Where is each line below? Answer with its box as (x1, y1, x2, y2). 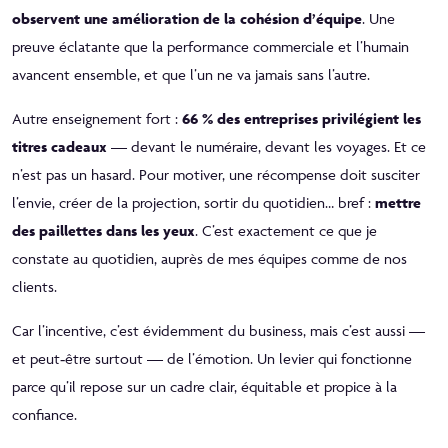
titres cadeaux (12, 136, 107, 156)
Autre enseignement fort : (12, 108, 182, 128)
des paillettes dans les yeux (12, 220, 195, 240)
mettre (375, 192, 421, 212)
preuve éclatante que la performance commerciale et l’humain (12, 36, 409, 56)
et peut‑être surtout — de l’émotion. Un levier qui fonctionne (12, 348, 412, 368)
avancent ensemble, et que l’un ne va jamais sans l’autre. (12, 64, 370, 84)
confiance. (12, 404, 77, 424)
